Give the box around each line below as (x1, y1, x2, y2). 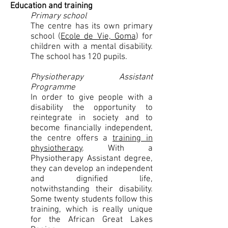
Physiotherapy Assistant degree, (31, 154, 153, 164)
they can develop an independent (31, 164, 153, 174)
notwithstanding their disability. (31, 184, 153, 194)
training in (112, 133, 153, 144)
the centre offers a (31, 133, 113, 144)
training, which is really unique (31, 205, 153, 215)
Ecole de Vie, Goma (61, 32, 136, 42)
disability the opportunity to (31, 103, 153, 113)
